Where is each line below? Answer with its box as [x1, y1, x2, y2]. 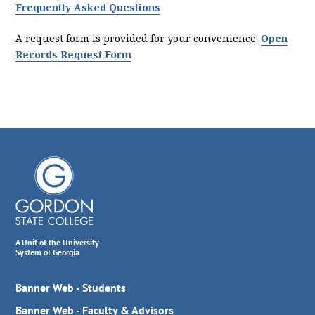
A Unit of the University [15, 236, 100, 247]
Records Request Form [15, 46, 132, 62]
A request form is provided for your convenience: [15, 30, 262, 46]
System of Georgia [15, 246, 80, 257]
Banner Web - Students [15, 280, 127, 295]
